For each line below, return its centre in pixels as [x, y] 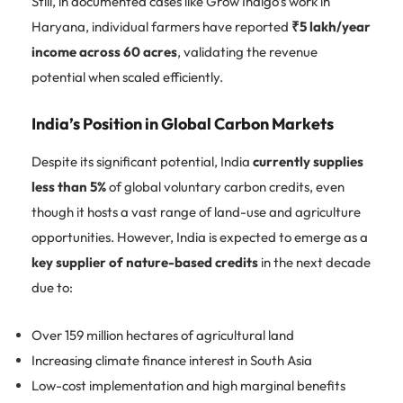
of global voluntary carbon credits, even [225, 186]
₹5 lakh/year [331, 26]
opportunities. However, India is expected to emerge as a [200, 237]
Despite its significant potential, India [142, 161]
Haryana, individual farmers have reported [161, 26]
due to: [52, 287]
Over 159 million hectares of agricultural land [163, 335]
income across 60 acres [104, 51]
